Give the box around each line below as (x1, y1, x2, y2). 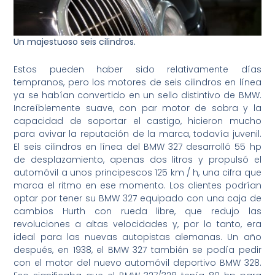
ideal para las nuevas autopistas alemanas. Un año (14, 231, 261, 244)
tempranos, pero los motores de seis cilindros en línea (14, 76, 261, 89)
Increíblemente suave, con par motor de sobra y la (14, 102, 261, 115)
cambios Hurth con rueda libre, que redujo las (14, 205, 261, 218)
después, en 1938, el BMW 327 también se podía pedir (14, 244, 261, 257)
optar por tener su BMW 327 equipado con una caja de (14, 192, 261, 205)
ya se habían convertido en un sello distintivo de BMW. (14, 89, 261, 102)
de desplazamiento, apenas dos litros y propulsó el (14, 153, 261, 166)
